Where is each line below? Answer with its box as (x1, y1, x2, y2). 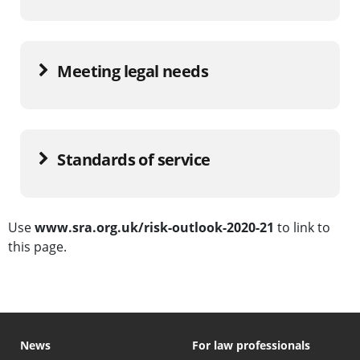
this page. (8, 237, 67, 256)
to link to (274, 218, 330, 236)
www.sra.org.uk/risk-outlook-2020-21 (35, 218, 274, 236)
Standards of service (57, 148, 211, 170)
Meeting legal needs (57, 59, 209, 82)
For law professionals (192, 337, 310, 353)
